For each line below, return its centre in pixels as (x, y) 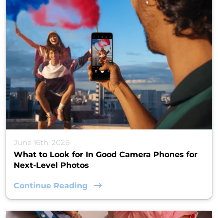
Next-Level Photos (51, 165)
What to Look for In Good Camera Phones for (106, 155)
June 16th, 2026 (42, 143)
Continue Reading (52, 186)
